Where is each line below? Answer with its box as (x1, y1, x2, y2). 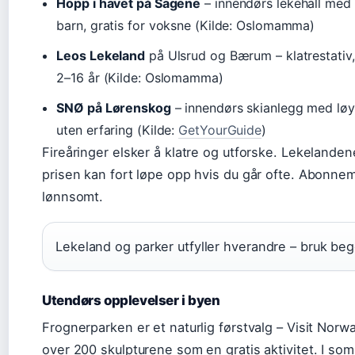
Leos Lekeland (56, 47, 146, 63)
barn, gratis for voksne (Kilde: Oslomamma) (56, 17, 315, 33)
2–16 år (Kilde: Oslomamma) (56, 69, 223, 86)
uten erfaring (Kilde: (56, 121, 179, 138)
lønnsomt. (42, 188, 104, 204)
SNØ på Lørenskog (56, 99, 171, 116)
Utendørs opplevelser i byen (42, 292, 220, 308)
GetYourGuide (178, 121, 262, 138)
